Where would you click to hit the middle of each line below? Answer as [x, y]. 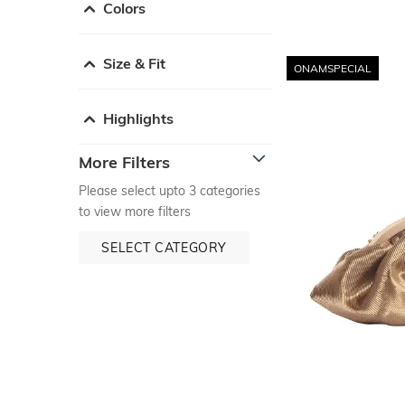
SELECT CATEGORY [164, 247]
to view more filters [135, 211]
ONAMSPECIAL [333, 68]
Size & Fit [134, 63]
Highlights [138, 118]
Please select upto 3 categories [170, 190]
